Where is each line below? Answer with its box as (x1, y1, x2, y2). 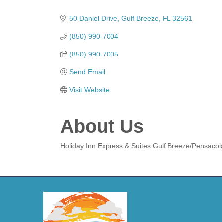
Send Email (69, 67, 105, 76)
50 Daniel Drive (69, 14, 117, 22)
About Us (60, 115, 144, 137)
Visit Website (69, 85, 110, 94)
